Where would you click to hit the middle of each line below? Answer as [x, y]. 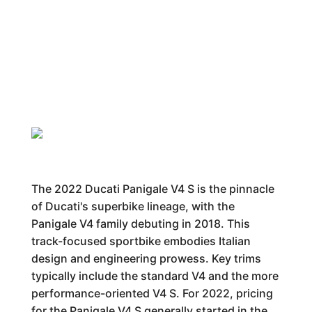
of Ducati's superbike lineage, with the [133, 206]
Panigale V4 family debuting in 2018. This [140, 224]
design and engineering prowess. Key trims [146, 258]
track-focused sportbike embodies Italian [141, 241]
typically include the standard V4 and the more [155, 276]
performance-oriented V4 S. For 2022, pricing [152, 293]
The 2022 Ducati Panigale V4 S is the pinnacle [153, 189]
